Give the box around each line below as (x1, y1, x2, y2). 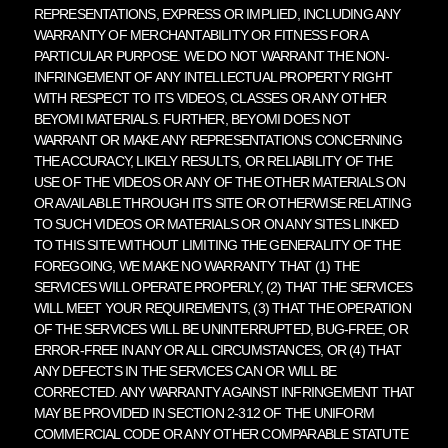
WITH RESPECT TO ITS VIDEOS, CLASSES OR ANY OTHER (33, 89, 387, 106)
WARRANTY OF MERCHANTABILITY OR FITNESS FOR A (33, 26, 368, 43)
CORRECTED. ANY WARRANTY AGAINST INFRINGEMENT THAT (33, 383, 415, 400)
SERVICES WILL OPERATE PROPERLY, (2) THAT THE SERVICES (33, 278, 413, 295)
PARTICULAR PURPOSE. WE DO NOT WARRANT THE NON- (33, 47, 389, 64)
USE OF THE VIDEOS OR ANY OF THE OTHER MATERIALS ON (33, 173, 406, 190)
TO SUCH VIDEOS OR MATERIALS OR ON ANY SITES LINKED (33, 215, 399, 232)
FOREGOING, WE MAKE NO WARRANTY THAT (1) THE (33, 257, 360, 274)
